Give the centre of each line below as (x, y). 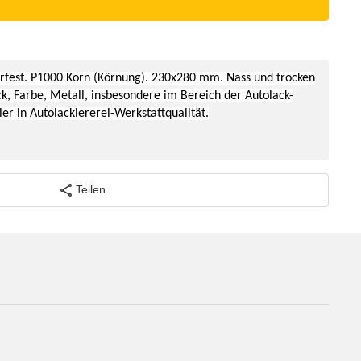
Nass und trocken (271, 78)
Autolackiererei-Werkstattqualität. (119, 113)
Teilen (90, 190)
